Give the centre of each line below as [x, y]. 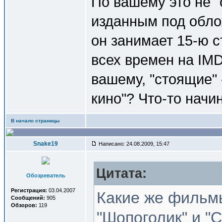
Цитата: [121, 173]
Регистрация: [29, 190]
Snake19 [46, 144]
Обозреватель [46, 175]
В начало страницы [35, 121]
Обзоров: [24, 205]
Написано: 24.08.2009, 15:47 [133, 144]
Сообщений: [28, 198]
